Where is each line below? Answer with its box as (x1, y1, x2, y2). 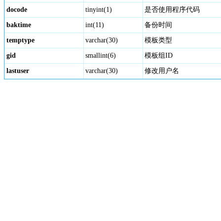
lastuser (6, 67, 29, 74)
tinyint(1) (85, 6, 112, 13)
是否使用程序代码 (145, 6, 200, 13)
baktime (6, 21, 31, 29)
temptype (6, 37, 35, 44)
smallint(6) (85, 52, 116, 59)
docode (6, 6, 27, 13)
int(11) (85, 21, 104, 29)
